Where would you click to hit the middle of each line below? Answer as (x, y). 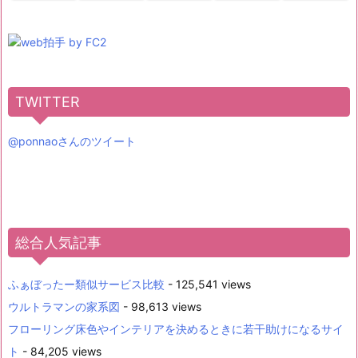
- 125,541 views (208, 284)
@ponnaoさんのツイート (72, 141)
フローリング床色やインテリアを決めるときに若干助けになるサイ (176, 328)
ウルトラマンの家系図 (64, 306)
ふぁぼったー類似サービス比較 (86, 284)
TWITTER (48, 101)
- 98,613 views (161, 306)
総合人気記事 (58, 242)
